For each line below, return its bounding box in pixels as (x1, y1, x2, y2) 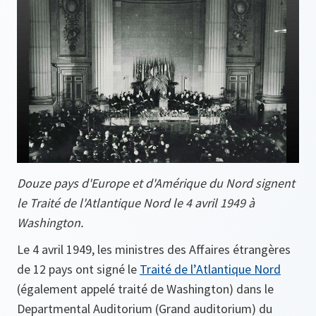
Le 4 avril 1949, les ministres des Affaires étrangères (17, 241, 291, 257)
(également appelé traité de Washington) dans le (17, 280, 274, 297)
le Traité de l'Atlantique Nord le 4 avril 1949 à (17, 194, 255, 211)
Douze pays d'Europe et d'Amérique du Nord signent (17, 174, 295, 191)
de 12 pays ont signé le (17, 260, 140, 277)
